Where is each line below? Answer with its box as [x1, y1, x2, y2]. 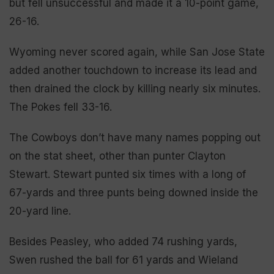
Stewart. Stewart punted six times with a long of [9, 168, 246, 180]
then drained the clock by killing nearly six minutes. [9, 82, 261, 95]
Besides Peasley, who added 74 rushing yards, [9, 235, 237, 248]
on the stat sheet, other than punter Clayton [9, 149, 226, 162]
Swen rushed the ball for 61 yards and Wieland [9, 253, 238, 266]
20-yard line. [9, 204, 71, 217]
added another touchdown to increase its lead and [9, 64, 257, 76]
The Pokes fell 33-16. [9, 100, 121, 113]
